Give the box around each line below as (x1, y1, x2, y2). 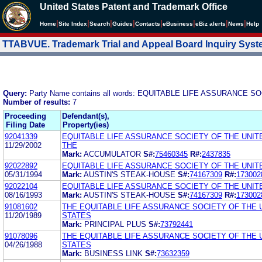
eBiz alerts (195, 20, 226, 27)
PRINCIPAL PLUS (84, 219, 149, 229)
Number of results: (3, 97, 73, 106)
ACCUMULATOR (84, 149, 143, 158)
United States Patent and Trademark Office (40, 2, 227, 12)
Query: (3, 88, 29, 98)
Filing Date (6, 120, 45, 129)
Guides (112, 20, 133, 27)
